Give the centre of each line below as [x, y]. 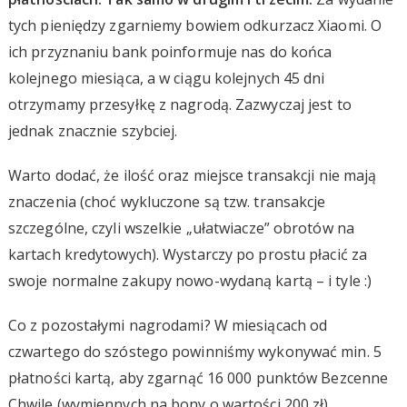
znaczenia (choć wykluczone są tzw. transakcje [167, 201]
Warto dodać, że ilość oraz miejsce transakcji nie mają [192, 175]
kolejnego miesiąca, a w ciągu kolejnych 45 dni [166, 78]
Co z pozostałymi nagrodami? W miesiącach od [168, 325]
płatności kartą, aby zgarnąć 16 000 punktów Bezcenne [198, 377]
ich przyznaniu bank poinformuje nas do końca [170, 51]
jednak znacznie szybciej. [93, 130]
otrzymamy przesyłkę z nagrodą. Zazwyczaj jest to [179, 104]
